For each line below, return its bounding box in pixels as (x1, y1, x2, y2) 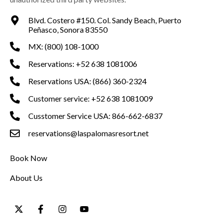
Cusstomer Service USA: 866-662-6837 (28, 111, 163, 121)
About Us (10, 172, 43, 182)
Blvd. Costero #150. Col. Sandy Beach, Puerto (28, 15, 181, 25)
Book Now (10, 153, 47, 163)
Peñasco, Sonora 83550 (28, 24, 108, 34)
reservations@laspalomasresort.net (28, 128, 149, 138)
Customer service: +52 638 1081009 (28, 94, 153, 104)
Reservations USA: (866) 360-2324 (28, 76, 147, 86)
